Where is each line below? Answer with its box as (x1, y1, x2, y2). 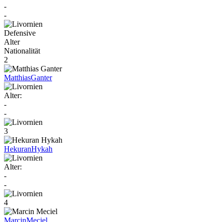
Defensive (4, 28, 36, 37)
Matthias (4, 73, 31, 82)
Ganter (31, 73, 52, 82)
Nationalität (4, 46, 40, 55)
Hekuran (4, 144, 31, 153)
